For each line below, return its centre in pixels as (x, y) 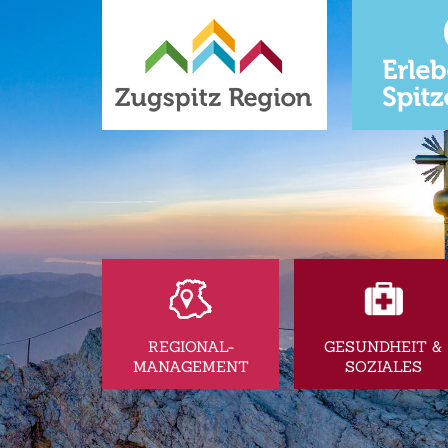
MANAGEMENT (190, 366)
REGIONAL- (190, 346)
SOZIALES (383, 366)
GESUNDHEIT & (383, 346)
